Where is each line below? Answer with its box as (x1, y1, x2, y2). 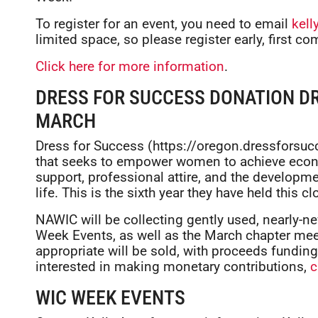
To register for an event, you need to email (35, 16, 292, 32)
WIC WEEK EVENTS (35, 286, 185, 309)
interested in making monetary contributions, (35, 258, 310, 275)
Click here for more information (35, 58, 224, 75)
